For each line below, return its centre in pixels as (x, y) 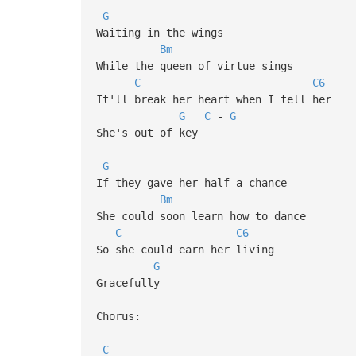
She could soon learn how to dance (204, 216)
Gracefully (128, 282)
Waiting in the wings (159, 32)
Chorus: (118, 316)
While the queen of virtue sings (194, 66)
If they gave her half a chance (194, 182)
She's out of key (147, 132)
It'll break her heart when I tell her (217, 99)
